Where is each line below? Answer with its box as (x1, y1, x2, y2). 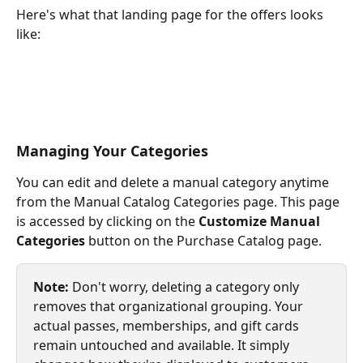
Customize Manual (199, 211, 323, 230)
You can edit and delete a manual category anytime (16, 173, 332, 191)
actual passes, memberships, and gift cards (33, 316, 302, 335)
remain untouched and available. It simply (33, 335, 293, 354)
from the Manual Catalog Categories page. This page (16, 192, 343, 211)
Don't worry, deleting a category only (69, 277, 302, 296)
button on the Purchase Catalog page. (85, 231, 322, 250)
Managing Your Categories (16, 140, 208, 160)
